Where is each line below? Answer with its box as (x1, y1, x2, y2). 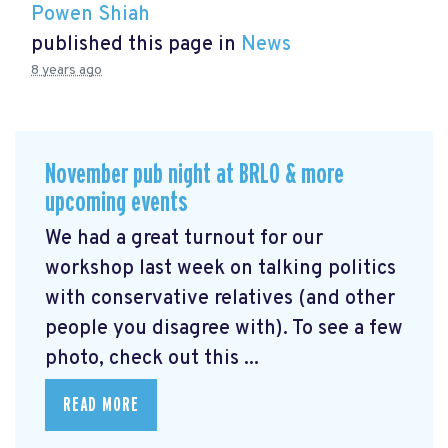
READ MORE (63, 395, 139, 416)
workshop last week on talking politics (45, 256, 396, 283)
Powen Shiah (31, 2, 150, 29)
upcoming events (45, 187, 188, 217)
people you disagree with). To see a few (45, 316, 403, 343)
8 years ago (31, 62, 102, 80)
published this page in (31, 32, 241, 59)
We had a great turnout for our (45, 226, 323, 253)
